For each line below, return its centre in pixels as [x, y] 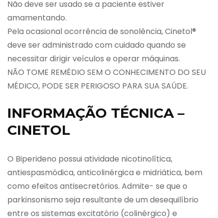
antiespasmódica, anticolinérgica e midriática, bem [105, 172]
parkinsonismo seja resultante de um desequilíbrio [103, 200]
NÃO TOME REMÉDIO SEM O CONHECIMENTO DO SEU [107, 72]
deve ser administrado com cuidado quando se [97, 45]
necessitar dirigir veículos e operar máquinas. [94, 58]
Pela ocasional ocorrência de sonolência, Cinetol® [102, 31]
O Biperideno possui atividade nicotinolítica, [90, 159]
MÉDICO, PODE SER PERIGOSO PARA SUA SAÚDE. [98, 86]
